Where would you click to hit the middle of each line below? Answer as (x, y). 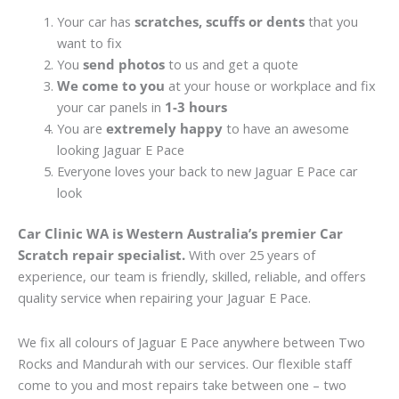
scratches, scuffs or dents (219, 22)
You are (81, 129)
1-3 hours (195, 107)
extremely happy (164, 129)
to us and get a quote (231, 65)
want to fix (89, 43)
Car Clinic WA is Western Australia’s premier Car (180, 234)
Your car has (95, 22)
